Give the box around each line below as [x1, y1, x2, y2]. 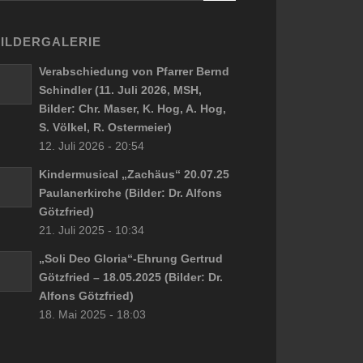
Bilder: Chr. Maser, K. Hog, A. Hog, [38, 101, 226, 115]
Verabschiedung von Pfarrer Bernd [38, 64, 229, 78]
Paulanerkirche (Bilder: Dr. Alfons [38, 186, 222, 199]
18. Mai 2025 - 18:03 [38, 307, 146, 321]
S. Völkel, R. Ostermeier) [38, 120, 172, 134]
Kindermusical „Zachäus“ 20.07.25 [38, 167, 229, 181]
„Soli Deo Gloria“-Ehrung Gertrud [38, 251, 223, 265]
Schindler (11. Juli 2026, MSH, [38, 83, 202, 96]
